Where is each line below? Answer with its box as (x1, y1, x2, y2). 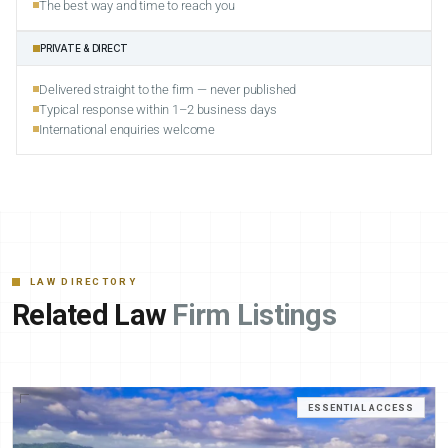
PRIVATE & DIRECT (40, 42, 129, 55)
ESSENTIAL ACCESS (308, 402, 414, 414)
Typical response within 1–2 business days (39, 102, 277, 118)
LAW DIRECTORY (30, 276, 137, 288)
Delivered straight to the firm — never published (39, 82, 297, 98)
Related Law (12, 298, 167, 333)
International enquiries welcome (39, 122, 216, 138)
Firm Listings (172, 298, 337, 333)
